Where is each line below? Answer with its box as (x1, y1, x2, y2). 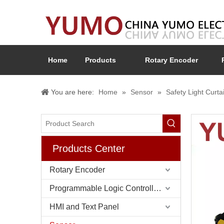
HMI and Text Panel (49, 202, 119, 211)
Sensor (130, 88, 153, 96)
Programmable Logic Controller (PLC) (153, 184, 161, 192)
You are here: (51, 88, 94, 96)
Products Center (52, 143, 125, 154)
